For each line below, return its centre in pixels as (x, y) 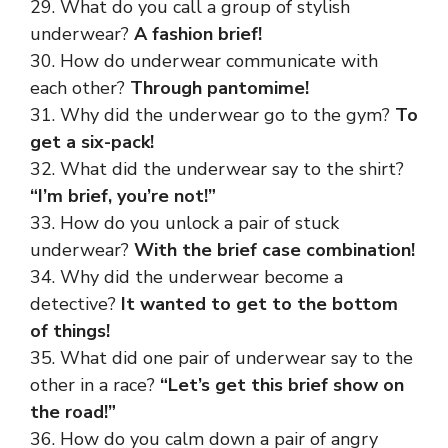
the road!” (73, 412)
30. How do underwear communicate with (204, 61)
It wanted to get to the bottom (259, 304)
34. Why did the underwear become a (186, 277)
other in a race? (95, 385)
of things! (70, 331)
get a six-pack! (92, 142)
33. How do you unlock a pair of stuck (184, 223)
